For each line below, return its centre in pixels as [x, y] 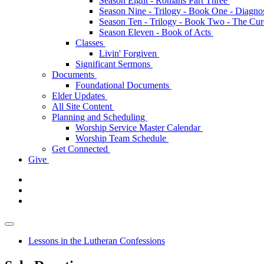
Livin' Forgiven [129, 53]
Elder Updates [80, 96]
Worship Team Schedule [122, 138]
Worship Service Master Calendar [139, 128]
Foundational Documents [123, 85]
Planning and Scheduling [100, 117]
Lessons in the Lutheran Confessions [97, 241]
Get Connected [81, 149]
